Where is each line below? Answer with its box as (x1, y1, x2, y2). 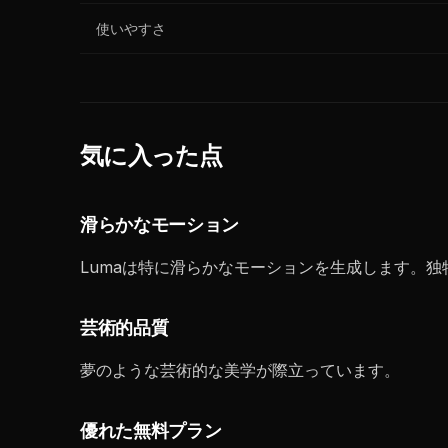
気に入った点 (80, 144, 223, 168)
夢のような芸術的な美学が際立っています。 (80, 360, 400, 380)
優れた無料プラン (80, 423, 222, 440)
